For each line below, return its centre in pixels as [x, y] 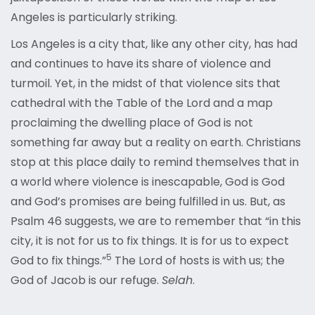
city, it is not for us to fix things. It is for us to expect [150, 241]
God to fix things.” [58, 261]
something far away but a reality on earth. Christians [156, 143]
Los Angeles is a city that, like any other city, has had [154, 44]
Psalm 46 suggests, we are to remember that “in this [156, 221]
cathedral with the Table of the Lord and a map [142, 103]
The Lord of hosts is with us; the [198, 261]
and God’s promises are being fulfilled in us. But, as [148, 202]
